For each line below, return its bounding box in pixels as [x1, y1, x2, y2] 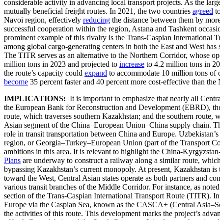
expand [84, 68, 107, 77]
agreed [192, 6, 213, 15]
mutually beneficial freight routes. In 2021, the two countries [4, 6, 192, 15]
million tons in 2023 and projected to [4, 59, 119, 68]
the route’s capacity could [4, 68, 84, 77]
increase [119, 59, 144, 68]
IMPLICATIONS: [4, 94, 66, 103]
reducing [83, 15, 110, 24]
